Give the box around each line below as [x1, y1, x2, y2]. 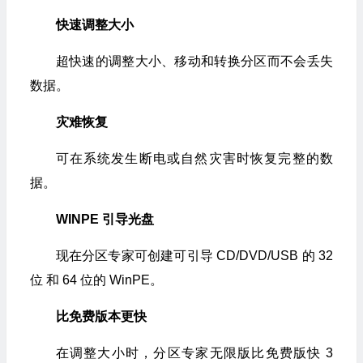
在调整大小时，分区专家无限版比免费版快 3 [55, 346, 333, 360]
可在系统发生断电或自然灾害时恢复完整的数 [55, 152, 333, 165]
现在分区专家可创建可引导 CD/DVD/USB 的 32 [55, 249, 333, 263]
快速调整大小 [55, 18, 134, 32]
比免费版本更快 [55, 310, 147, 323]
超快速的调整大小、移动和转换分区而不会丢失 [55, 54, 333, 68]
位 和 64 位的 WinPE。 [29, 273, 163, 287]
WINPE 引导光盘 [55, 212, 154, 226]
